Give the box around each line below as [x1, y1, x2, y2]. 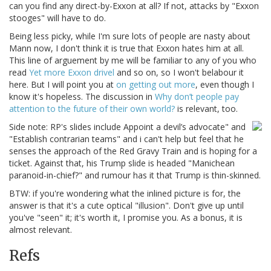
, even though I [195, 79, 254, 91]
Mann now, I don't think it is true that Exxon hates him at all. [9, 42, 244, 54]
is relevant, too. [175, 103, 238, 115]
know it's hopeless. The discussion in [9, 91, 155, 103]
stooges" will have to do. [9, 12, 106, 24]
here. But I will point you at [9, 79, 116, 91]
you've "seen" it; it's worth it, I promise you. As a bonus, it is [9, 212, 243, 224]
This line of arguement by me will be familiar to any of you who [9, 54, 256, 67]
